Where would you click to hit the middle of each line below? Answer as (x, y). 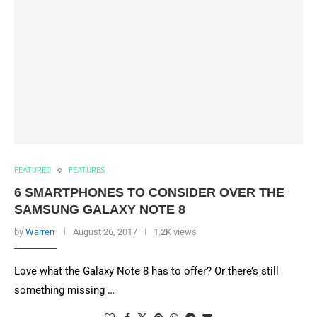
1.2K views (175, 232)
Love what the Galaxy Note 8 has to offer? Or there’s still (146, 271)
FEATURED (33, 170)
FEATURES (87, 170)
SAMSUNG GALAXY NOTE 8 (100, 209)
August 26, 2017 (105, 232)
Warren (40, 232)
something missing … (64, 290)
